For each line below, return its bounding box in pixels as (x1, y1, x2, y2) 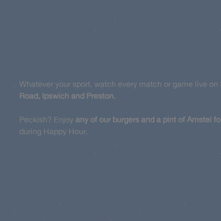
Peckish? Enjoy (19, 114, 75, 124)
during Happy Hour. (19, 126, 88, 136)
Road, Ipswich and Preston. (19, 91, 115, 101)
